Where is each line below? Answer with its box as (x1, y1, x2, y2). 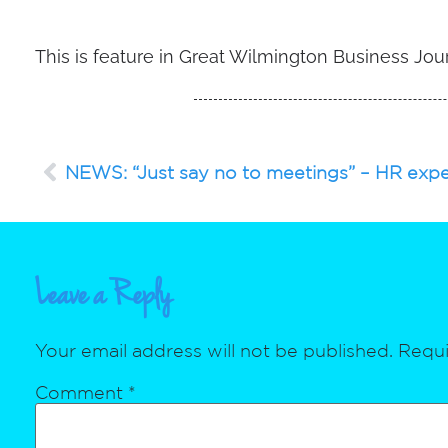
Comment (35, 382, 129, 403)
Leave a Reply (35, 274, 173, 320)
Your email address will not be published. (35, 339, 394, 360)
